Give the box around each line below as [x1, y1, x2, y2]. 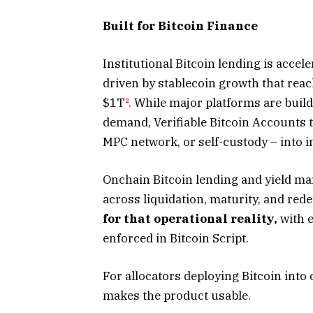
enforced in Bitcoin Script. [103, 230, 249, 246]
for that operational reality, [103, 210, 277, 226]
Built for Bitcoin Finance [103, 17, 258, 34]
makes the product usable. [103, 288, 251, 304]
